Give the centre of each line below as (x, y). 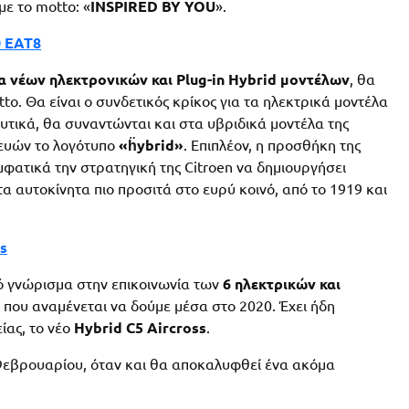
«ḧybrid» (151, 146)
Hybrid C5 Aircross (140, 328)
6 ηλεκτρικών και (282, 284)
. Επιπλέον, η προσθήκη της (272, 146)
